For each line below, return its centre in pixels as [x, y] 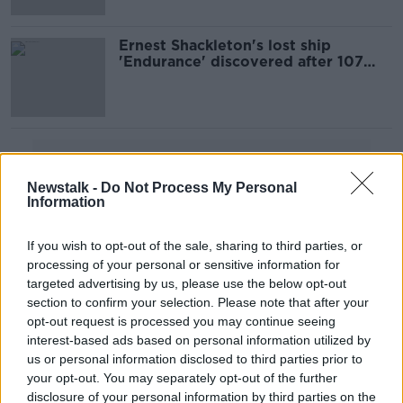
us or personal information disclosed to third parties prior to [195, 358]
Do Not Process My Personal [199, 187]
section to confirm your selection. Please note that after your [198, 302]
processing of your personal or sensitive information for [184, 264]
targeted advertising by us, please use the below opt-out [187, 283]
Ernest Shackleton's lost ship [225, 45]
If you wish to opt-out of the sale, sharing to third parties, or [195, 245]
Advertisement [201, 157]
